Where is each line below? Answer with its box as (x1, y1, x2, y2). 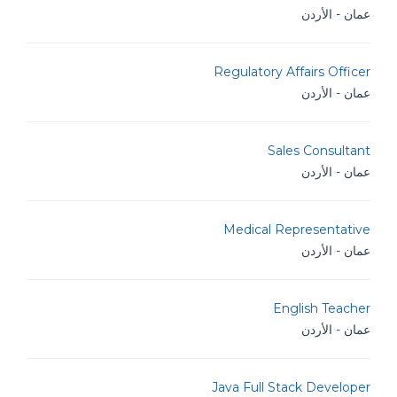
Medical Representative (223, 222, 370, 237)
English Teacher (273, 300, 370, 316)
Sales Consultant (268, 143, 370, 159)
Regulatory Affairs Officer (214, 64, 370, 80)
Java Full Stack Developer (212, 379, 370, 395)
